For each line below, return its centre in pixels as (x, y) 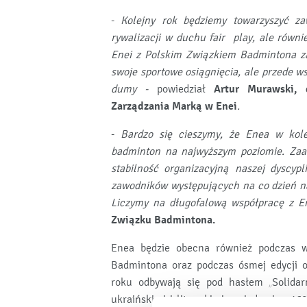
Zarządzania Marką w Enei (174, 106)
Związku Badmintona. (163, 220)
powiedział (185, 89)
